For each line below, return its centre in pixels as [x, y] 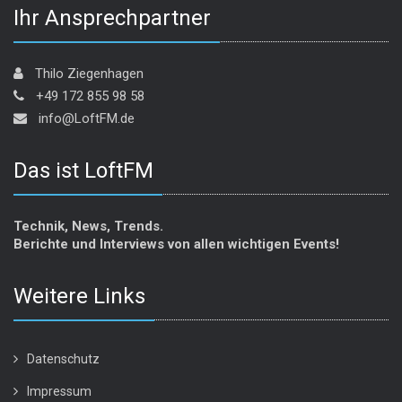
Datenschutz [63, 358]
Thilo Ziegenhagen [87, 73]
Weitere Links [79, 296]
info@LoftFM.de [85, 118]
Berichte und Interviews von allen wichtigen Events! [176, 244]
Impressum [59, 391]
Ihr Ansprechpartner [112, 17]
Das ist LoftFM [83, 170]
